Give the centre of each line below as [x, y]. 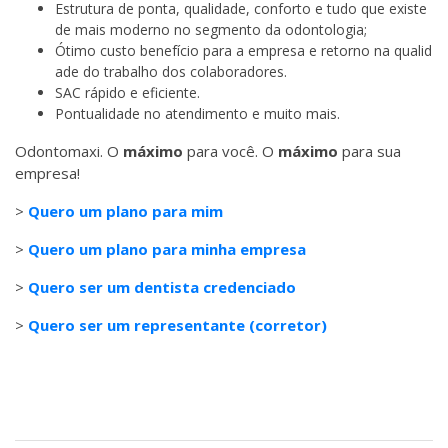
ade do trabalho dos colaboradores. [171, 72]
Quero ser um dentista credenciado [162, 287]
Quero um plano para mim [125, 211]
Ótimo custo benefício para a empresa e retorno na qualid [243, 51]
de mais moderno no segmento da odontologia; [211, 30]
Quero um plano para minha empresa [167, 249]
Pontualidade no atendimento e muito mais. [197, 114]
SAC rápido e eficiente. [127, 93]
